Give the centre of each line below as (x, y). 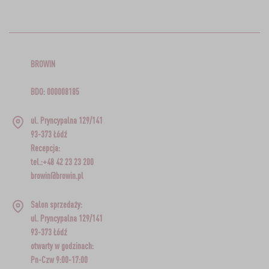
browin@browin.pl (57, 175)
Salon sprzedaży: (56, 204)
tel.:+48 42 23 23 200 (62, 162)
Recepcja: (45, 148)
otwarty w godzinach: (62, 246)
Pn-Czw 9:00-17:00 (59, 259)
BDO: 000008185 (55, 91)
